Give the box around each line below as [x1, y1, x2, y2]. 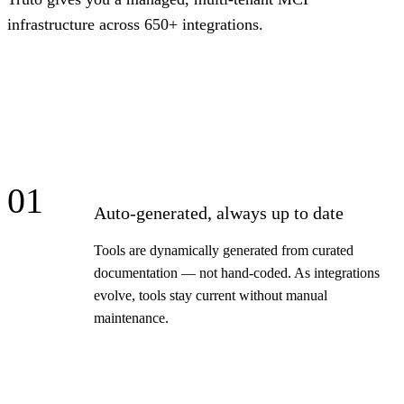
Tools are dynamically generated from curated [94, 243, 353, 259]
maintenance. [94, 310, 169, 326]
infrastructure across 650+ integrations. [7, 15, 263, 34]
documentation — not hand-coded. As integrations [94, 265, 380, 281]
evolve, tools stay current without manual [94, 288, 327, 304]
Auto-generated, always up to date [94, 203, 344, 224]
